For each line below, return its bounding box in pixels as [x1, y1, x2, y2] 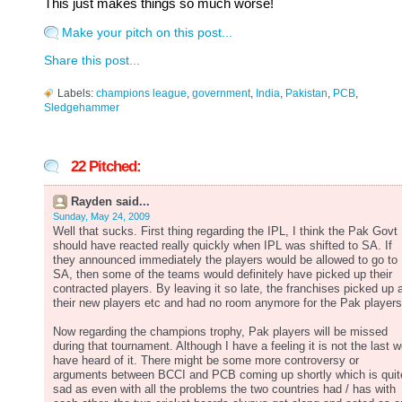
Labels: [57, 88, 96, 99]
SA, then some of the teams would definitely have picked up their [53, 268, 392, 281]
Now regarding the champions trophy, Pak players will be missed [53, 326, 388, 338]
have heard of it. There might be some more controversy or [53, 354, 359, 367]
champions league [96, 88, 187, 99]
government [192, 88, 250, 99]
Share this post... [44, 54, 140, 67]
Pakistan [285, 88, 328, 99]
